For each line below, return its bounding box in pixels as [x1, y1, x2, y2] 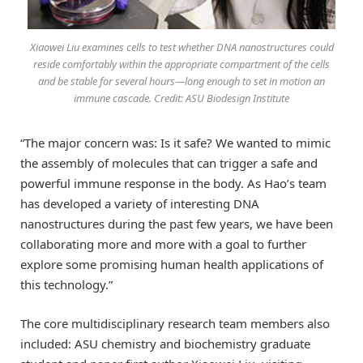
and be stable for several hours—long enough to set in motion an [38, 73, 325, 88]
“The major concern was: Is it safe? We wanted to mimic [20, 134, 331, 151]
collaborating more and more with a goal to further [20, 235, 306, 252]
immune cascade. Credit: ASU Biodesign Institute [74, 90, 289, 105]
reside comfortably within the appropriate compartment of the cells [33, 56, 330, 71]
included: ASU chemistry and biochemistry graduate [20, 335, 310, 352]
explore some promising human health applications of [20, 255, 323, 272]
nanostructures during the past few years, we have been [20, 215, 333, 232]
